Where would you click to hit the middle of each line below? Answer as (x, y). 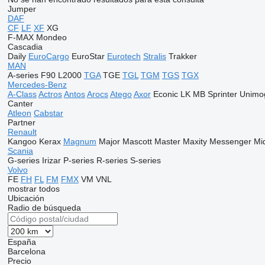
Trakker (182, 56)
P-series (78, 160)
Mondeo (51, 37)
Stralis (154, 56)
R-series (112, 160)
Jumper (22, 9)
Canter (20, 104)
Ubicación (26, 198)
